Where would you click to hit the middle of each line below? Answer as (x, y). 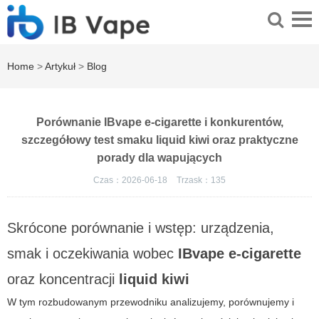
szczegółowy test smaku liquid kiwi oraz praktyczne (159, 140)
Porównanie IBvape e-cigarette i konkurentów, (159, 122)
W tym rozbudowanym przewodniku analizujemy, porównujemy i (151, 302)
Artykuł (60, 67)
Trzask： (194, 181)
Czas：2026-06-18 (131, 181)
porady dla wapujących (159, 158)
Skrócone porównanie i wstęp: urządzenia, (141, 228)
